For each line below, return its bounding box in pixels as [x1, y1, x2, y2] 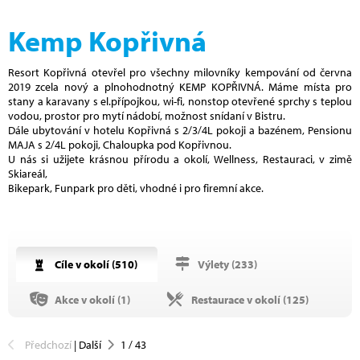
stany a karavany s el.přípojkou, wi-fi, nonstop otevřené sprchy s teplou [8, 93, 352, 108]
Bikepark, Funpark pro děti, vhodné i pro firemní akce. [8, 180, 264, 195]
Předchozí [25, 337, 72, 352]
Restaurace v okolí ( [189, 292, 286, 307]
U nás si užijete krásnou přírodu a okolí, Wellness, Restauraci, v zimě [8, 151, 352, 166]
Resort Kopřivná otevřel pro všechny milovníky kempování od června [8, 64, 352, 80]
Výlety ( [196, 256, 235, 272]
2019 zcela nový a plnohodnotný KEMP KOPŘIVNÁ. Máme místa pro [8, 79, 352, 94]
